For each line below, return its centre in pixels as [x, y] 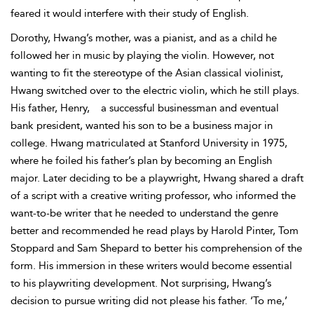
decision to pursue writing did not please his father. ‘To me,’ [149, 301]
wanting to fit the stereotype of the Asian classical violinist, [147, 73]
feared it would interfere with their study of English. [130, 13]
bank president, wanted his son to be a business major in [142, 125]
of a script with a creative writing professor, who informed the [153, 196]
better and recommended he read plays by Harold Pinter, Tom [155, 231]
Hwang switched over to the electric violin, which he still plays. [155, 90]
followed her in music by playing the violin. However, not [142, 55]
